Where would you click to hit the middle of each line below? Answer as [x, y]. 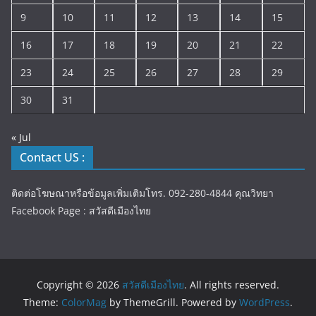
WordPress [265, 302]
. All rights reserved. [232, 284]
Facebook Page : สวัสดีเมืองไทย [81, 210]
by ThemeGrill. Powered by [173, 302]
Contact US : [52, 157]
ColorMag [84, 302]
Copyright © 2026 [79, 284]
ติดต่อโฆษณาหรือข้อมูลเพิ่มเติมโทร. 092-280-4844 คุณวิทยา [144, 193]
